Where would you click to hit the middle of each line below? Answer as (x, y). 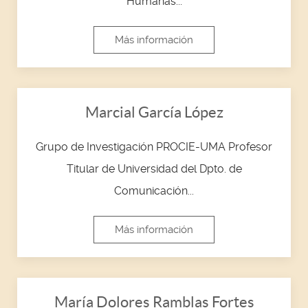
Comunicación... (154, 190)
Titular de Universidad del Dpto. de (154, 168)
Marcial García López (154, 112)
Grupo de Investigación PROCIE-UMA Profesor (154, 146)
